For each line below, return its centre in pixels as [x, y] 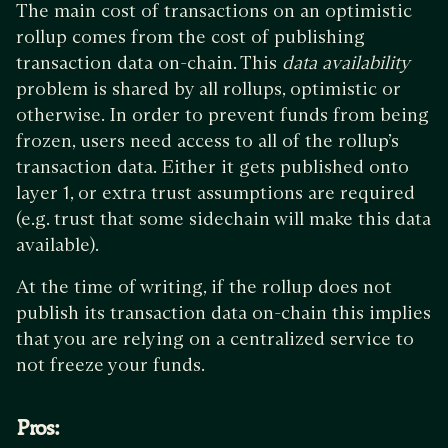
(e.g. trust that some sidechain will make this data [223, 219]
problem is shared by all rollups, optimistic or [208, 89]
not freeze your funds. [110, 365]
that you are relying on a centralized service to [215, 339]
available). [57, 245]
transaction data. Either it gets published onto [212, 167]
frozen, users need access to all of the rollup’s [207, 141]
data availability [346, 63]
